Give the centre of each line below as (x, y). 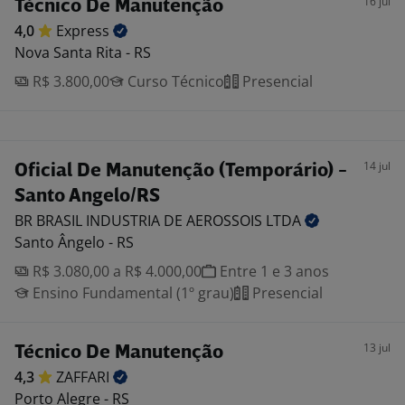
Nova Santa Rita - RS (83, 52)
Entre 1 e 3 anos (273, 271)
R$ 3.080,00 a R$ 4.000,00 (115, 271)
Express (85, 31)
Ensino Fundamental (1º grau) (132, 293)
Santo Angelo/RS (87, 197)
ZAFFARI (85, 377)
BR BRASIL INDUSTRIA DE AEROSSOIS (140, 221)
